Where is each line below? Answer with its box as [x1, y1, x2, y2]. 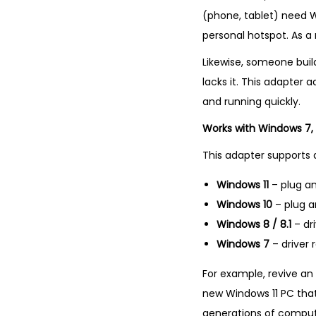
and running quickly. [202, 95, 300, 109]
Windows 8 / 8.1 [217, 217, 291, 231]
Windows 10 [217, 197, 272, 212]
